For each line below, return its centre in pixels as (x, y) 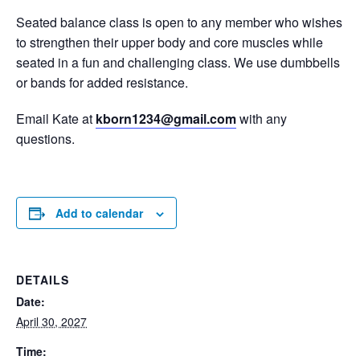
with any (262, 119)
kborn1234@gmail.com (166, 119)
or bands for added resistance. (102, 82)
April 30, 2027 (51, 321)
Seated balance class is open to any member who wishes (179, 22)
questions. (45, 139)
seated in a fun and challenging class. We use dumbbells (178, 62)
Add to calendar (99, 213)
